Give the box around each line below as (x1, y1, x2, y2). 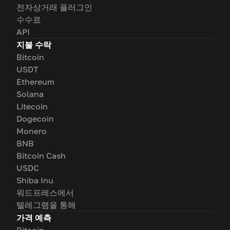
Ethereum (16, 76, 54, 87)
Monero (16, 126, 47, 137)
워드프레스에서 (16, 187, 74, 198)
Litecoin (16, 101, 48, 112)
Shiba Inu (16, 175, 53, 186)
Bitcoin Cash (16, 150, 66, 161)
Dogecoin (16, 113, 54, 124)
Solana (16, 89, 44, 100)
